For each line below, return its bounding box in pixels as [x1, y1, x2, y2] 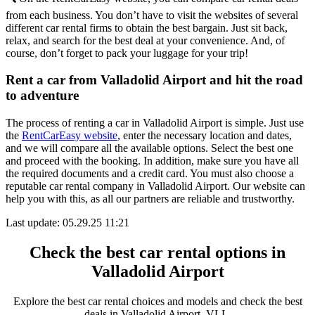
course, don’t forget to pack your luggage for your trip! [6, 46, 248, 59]
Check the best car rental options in [30, 243, 285, 262]
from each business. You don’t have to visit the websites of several [6, 8, 298, 21]
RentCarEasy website [22, 129, 117, 142]
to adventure [6, 88, 82, 103]
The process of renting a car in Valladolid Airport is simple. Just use [6, 117, 304, 129]
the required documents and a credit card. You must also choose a [6, 167, 294, 180]
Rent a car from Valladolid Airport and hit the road [6, 72, 303, 88]
